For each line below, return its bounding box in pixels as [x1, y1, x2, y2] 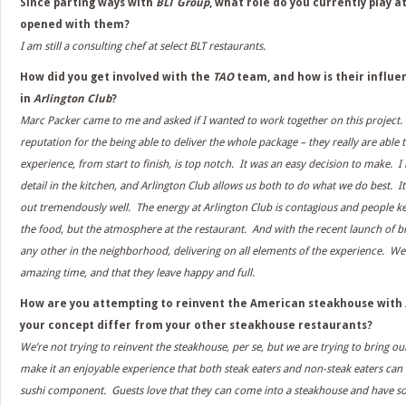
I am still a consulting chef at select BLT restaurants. [20, 40, 266, 53]
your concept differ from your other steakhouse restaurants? [20, 319, 372, 332]
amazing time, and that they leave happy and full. [20, 266, 255, 279]
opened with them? [20, 18, 130, 31]
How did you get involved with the [20, 71, 213, 83]
